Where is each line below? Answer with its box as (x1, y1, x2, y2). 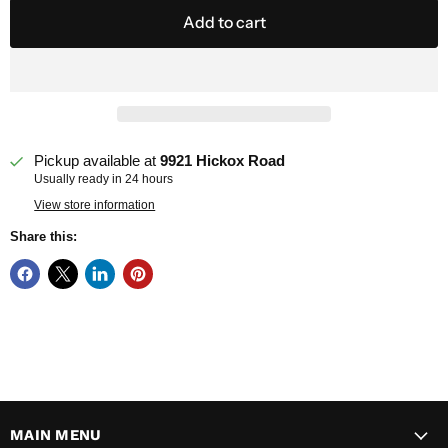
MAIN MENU (10, 426, 102, 445)
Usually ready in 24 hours (34, 172, 174, 187)
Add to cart (182, 13, 266, 33)
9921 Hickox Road (160, 152, 286, 170)
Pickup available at (34, 152, 161, 170)
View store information (34, 197, 156, 212)
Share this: (10, 228, 77, 244)
